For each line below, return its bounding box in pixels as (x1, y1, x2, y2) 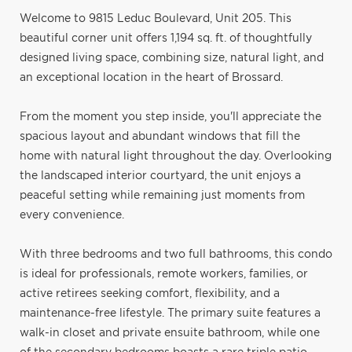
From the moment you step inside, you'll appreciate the (20, 111, 321, 123)
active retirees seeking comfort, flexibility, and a (20, 288, 280, 299)
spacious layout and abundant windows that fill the (20, 130, 300, 142)
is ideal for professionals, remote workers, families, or (20, 268, 308, 280)
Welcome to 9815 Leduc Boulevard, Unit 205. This (20, 13, 291, 24)
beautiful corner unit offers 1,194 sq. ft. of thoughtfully (20, 32, 312, 44)
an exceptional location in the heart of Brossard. (20, 71, 283, 83)
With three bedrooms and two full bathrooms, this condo (20, 248, 332, 260)
